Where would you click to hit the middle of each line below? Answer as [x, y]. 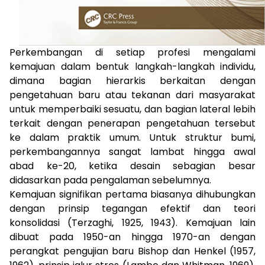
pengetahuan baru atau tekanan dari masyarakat [132, 95]
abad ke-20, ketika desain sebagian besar [132, 166]
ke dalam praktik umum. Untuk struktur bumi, [132, 137]
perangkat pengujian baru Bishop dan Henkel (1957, [132, 251]
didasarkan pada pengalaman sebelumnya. [110, 180]
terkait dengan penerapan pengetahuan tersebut [132, 123]
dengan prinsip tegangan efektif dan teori [132, 208]
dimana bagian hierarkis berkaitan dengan [132, 80]
